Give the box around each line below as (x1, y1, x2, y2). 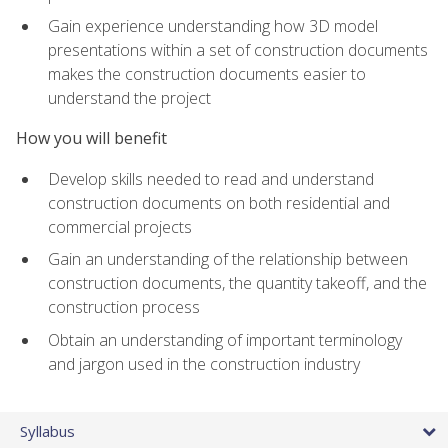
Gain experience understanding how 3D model (48, 15, 378, 38)
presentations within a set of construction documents (48, 39, 428, 62)
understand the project (48, 87, 211, 110)
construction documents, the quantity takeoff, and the (48, 272, 427, 295)
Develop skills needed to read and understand (48, 167, 374, 190)
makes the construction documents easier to (48, 63, 366, 86)
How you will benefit (16, 127, 167, 150)
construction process (48, 296, 200, 319)
